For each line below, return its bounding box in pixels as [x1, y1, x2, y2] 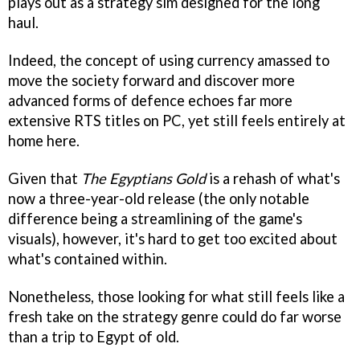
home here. [8, 132, 80, 150]
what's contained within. [8, 250, 167, 268]
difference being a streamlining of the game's [8, 210, 302, 227]
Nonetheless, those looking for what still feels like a [8, 287, 345, 305]
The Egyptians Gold [81, 170, 206, 187]
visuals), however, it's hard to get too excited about [8, 230, 337, 247]
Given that [8, 170, 81, 187]
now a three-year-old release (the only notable [8, 190, 309, 207]
